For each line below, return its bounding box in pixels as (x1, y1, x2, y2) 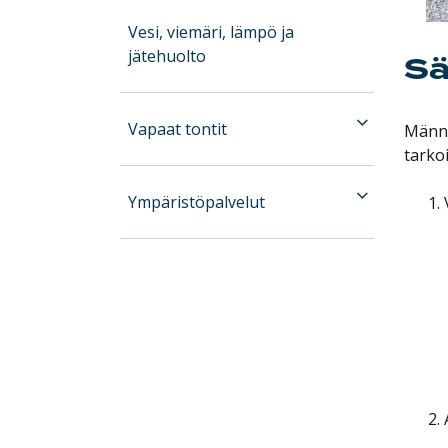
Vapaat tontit (128, 117, 228, 140)
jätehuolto (128, 44, 207, 67)
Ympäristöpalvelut (128, 190, 266, 213)
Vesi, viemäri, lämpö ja (128, 20, 295, 43)
